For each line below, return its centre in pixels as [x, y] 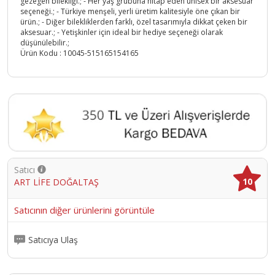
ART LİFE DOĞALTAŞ [56, 182]
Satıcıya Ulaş [53, 240]
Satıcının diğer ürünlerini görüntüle [84, 210]
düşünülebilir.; [45, 43]
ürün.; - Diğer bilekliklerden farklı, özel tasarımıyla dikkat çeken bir [134, 22]
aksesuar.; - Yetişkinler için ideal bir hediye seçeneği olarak [122, 33]
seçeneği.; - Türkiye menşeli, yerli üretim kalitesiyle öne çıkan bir [130, 12]
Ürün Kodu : [42, 53]
